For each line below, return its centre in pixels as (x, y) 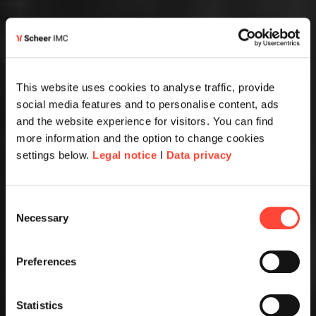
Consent (25, 203)
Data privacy (199, 154)
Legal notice (124, 154)
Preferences (47, 261)
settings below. (54, 154)
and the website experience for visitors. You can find (145, 121)
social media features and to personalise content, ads (148, 104)
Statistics (39, 305)
